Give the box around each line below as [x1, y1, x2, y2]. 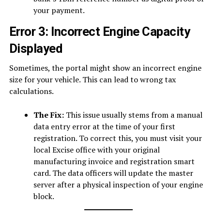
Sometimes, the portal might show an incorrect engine [9, 62, 201, 73]
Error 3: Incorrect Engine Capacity [9, 24, 190, 39]
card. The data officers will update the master [33, 167, 193, 178]
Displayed [9, 41, 62, 56]
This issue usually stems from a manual [63, 109, 202, 120]
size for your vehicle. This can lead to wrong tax [9, 74, 176, 85]
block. [33, 190, 54, 201]
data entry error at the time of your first [33, 121, 175, 132]
